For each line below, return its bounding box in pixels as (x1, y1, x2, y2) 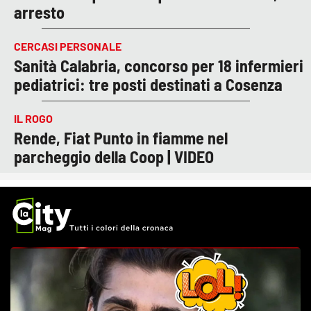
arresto (14, 1, 65, 22)
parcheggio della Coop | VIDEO (14, 146, 214, 167)
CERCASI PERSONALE (14, 39, 121, 53)
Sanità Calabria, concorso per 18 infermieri (14, 55, 303, 76)
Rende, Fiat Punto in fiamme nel (14, 127, 228, 148)
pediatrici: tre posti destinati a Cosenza (14, 74, 283, 94)
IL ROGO (14, 111, 53, 125)
